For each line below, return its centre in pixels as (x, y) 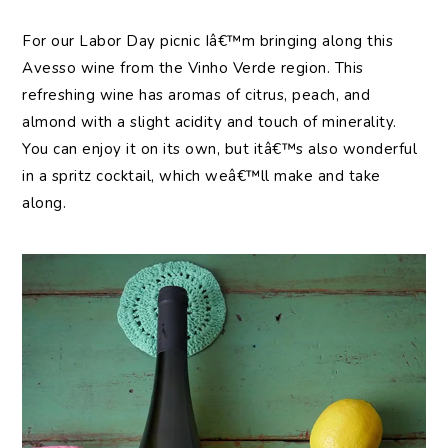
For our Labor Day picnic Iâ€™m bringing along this (208, 40)
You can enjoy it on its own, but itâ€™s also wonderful (220, 148)
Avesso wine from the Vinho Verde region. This (193, 67)
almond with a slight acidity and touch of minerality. (209, 121)
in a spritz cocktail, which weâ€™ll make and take (201, 175)
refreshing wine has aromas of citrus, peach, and (196, 94)
